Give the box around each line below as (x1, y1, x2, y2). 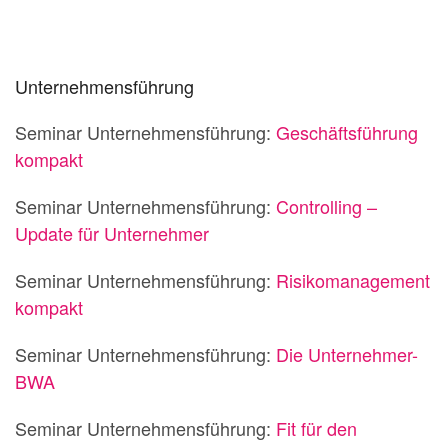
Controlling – (276, 193, 377, 219)
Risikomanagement (276, 267, 430, 293)
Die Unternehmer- (276, 341, 418, 367)
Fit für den (276, 415, 357, 441)
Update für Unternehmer (15, 220, 209, 246)
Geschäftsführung (276, 119, 418, 145)
